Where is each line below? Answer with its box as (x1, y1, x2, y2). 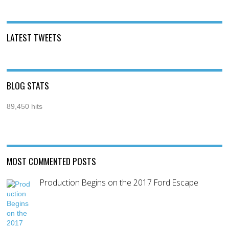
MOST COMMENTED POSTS (7, 154, 97, 168)
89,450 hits (7, 102, 43, 110)
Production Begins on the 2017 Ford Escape (40, 176, 199, 188)
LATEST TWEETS (7, 30, 62, 44)
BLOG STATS (7, 78, 50, 92)
